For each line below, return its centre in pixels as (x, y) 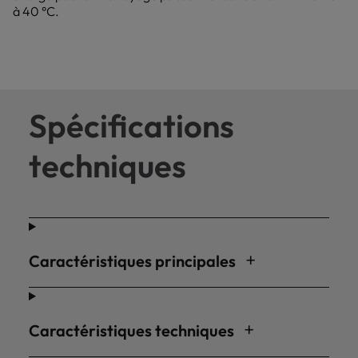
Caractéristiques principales (134, 261)
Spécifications (131, 125)
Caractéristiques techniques (133, 330)
